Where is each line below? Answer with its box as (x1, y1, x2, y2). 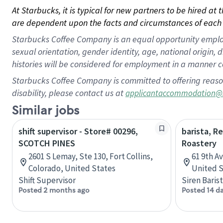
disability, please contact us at (12, 87, 125, 99)
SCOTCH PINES (18, 137, 75, 149)
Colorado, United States (28, 163, 115, 174)
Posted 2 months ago (18, 186, 90, 195)
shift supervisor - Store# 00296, (18, 125, 138, 137)
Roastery (182, 137, 217, 149)
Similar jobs (12, 103, 79, 118)
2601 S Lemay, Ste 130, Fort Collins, (28, 151, 153, 162)
